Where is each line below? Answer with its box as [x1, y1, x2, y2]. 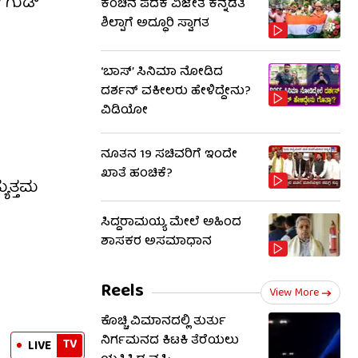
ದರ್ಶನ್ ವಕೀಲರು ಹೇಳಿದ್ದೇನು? [101, 82, 251, 102]
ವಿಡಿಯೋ [101, 101, 148, 121]
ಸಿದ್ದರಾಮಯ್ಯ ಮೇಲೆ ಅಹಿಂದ [101, 213, 241, 233]
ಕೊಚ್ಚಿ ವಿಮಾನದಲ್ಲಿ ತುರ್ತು [101, 312, 226, 332]
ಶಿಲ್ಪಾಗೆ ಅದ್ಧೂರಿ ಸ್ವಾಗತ [101, 14, 209, 34]
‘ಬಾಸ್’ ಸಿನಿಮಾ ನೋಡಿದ [101, 62, 223, 83]
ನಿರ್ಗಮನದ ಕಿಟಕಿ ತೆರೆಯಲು [101, 331, 239, 352]
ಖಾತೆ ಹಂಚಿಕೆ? [101, 164, 173, 185]
